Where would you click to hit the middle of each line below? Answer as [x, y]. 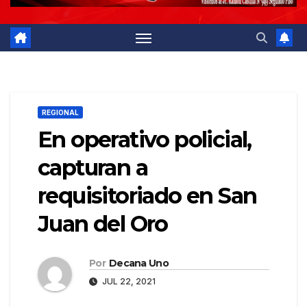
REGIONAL [60, 113]
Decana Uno [138, 263]
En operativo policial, [145, 140]
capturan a [93, 168]
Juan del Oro [103, 224]
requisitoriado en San [147, 196]
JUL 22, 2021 [128, 281]
